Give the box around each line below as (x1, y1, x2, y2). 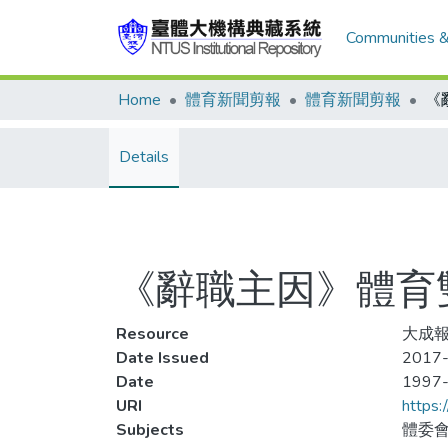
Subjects (116, 419, 184, 441)
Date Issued (116, 347, 209, 369)
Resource (116, 323, 189, 345)
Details (119, 146, 169, 168)
